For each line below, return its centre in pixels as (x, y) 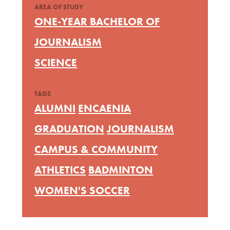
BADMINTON (121, 170)
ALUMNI (55, 108)
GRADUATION (70, 129)
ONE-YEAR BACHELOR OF (97, 21)
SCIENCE (56, 62)
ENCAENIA (105, 108)
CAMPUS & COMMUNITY (96, 149)
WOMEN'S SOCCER (82, 190)
